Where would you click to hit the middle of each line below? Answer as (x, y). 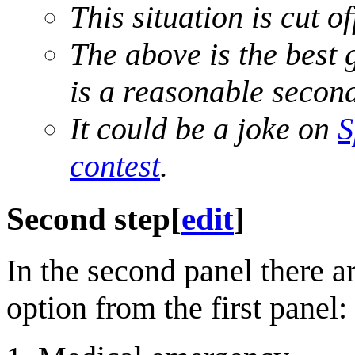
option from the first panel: (177, 308)
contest (115, 166)
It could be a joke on (204, 128)
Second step (88, 218)
